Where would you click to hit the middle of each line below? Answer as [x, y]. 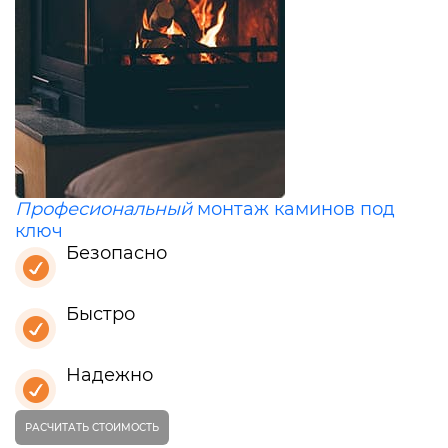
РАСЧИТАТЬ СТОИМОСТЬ [92, 428]
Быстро [100, 314]
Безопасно [116, 253]
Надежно [109, 375]
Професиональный [103, 209]
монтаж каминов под [293, 209]
